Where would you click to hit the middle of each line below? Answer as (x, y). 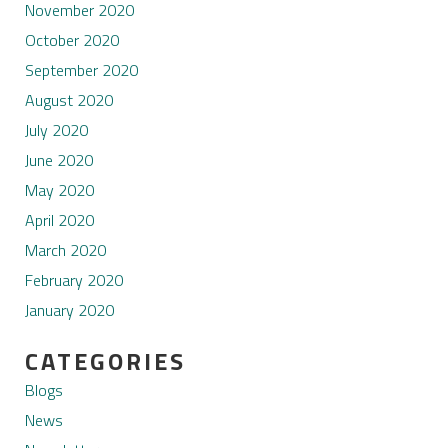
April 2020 (59, 220)
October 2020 (71, 40)
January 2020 (69, 310)
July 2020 (56, 130)
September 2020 (81, 70)
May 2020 (59, 190)
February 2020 (73, 280)
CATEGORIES (105, 361)
